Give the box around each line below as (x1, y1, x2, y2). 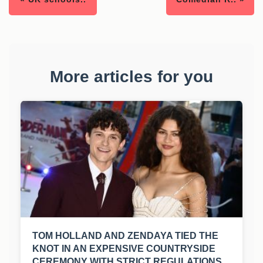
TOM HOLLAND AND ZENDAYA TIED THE (32, 231, 218, 241)
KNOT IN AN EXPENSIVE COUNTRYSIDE (32, 244, 215, 254)
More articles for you (50, 68, 213, 86)
